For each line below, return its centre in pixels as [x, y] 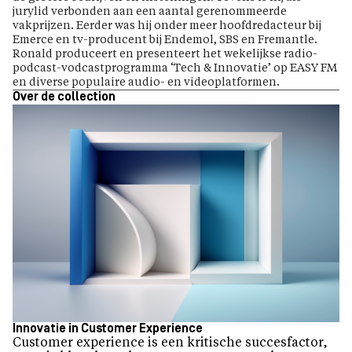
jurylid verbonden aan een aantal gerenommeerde [150, 11]
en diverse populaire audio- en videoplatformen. [146, 82]
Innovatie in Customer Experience [108, 330]
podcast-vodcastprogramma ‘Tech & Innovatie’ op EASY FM [175, 68]
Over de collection [64, 97]
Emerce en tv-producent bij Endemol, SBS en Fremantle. [165, 40]
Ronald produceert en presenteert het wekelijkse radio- [165, 54]
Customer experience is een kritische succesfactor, [170, 344]
